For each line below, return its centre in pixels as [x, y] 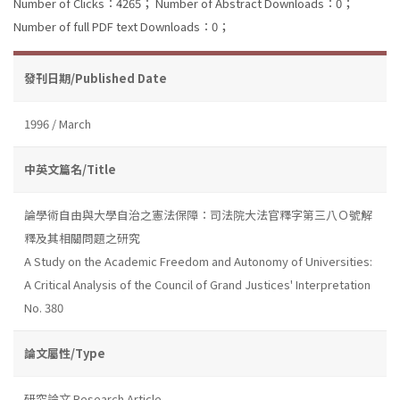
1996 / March [58, 123]
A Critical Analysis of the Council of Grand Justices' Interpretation [197, 284]
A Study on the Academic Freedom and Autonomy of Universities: [198, 261]
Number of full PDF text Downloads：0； [121, 26]
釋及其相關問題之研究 [82, 237]
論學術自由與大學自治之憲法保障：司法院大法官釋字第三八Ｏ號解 [198, 214]
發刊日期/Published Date [96, 78]
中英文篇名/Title [70, 169]
